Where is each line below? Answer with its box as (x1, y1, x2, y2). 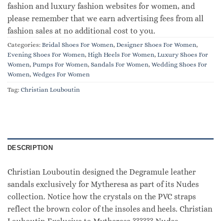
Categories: (7, 40, 42, 48)
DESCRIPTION (7, 144, 53, 151)
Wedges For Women (33, 70, 90, 78)
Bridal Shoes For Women (42, 40, 113, 48)
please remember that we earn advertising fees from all (7, 13, 204, 23)
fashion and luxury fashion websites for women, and (7, 1, 195, 11)
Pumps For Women (33, 60, 88, 68)
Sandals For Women (91, 60, 148, 68)
